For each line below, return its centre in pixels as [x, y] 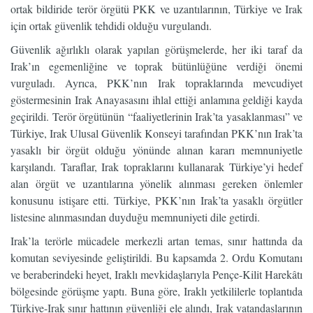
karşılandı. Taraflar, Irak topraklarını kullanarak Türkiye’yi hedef [156, 167]
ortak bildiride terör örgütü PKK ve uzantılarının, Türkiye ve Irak [156, 9]
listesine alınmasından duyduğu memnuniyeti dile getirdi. [135, 217]
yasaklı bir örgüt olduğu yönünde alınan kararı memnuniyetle [156, 150]
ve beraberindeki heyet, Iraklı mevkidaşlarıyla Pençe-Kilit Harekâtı [156, 274]
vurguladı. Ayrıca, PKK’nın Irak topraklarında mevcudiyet [156, 83]
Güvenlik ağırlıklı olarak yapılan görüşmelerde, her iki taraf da [156, 49]
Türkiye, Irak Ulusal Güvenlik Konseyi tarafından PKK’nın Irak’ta [156, 133]
